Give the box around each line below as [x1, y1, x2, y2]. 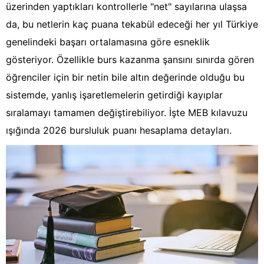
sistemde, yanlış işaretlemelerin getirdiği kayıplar [6, 89, 223, 101]
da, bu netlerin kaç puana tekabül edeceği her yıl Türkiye [6, 18, 258, 31]
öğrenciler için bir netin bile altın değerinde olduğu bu [6, 71, 245, 84]
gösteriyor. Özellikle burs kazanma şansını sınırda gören [6, 54, 254, 66]
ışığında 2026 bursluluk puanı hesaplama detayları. [6, 124, 232, 137]
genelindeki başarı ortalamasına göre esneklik [6, 36, 210, 48]
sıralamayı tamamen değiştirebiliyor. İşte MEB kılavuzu [6, 107, 247, 119]
